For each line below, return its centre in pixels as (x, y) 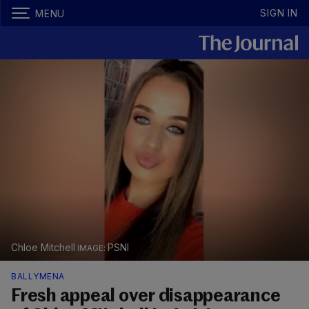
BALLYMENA (38, 277)
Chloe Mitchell (44, 248)
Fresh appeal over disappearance (146, 297)
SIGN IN (279, 13)
